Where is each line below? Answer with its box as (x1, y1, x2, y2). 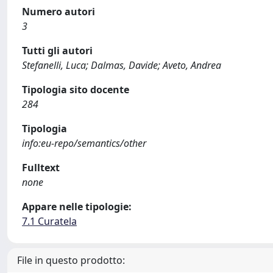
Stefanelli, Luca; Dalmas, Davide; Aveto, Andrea (22, 58, 221, 72)
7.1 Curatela (22, 214, 77, 228)
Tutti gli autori (22, 44, 93, 57)
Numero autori (22, 5, 95, 18)
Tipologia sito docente (22, 83, 129, 96)
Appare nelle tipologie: (22, 200, 132, 213)
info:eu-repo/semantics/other (22, 136, 146, 150)
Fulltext (22, 161, 60, 174)
